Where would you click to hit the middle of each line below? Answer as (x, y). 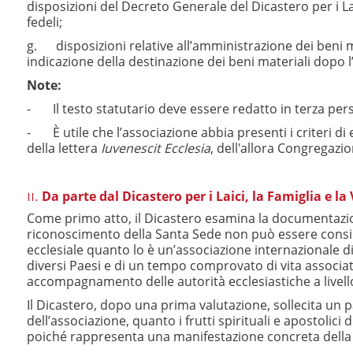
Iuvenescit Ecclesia (156, 148)
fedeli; (45, 22)
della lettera (64, 148)
